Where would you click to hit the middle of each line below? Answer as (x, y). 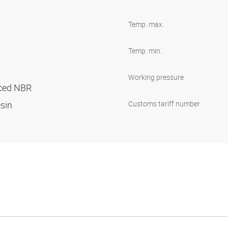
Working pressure (156, 77)
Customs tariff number (164, 104)
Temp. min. (145, 51)
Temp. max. (146, 24)
